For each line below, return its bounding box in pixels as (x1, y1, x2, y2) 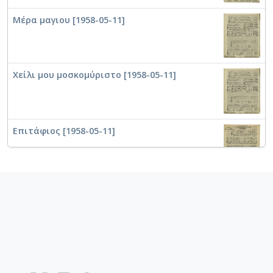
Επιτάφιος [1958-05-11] (13, 124, 115, 136)
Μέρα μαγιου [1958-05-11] (13, 13, 125, 26)
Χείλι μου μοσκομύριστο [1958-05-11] (13, 69, 176, 81)
